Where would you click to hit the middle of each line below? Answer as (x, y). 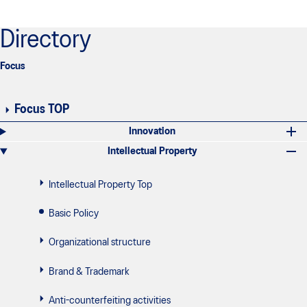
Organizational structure (100, 243)
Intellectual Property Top (100, 185)
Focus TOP (42, 110)
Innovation (152, 132)
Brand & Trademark (89, 272)
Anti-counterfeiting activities (110, 300)
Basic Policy (74, 214)
